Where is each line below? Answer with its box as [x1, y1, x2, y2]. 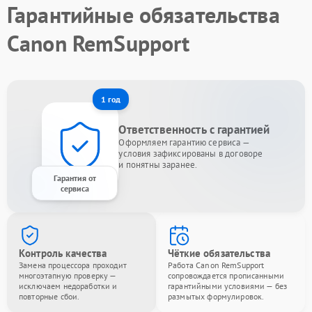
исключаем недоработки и [19, 280, 118, 291]
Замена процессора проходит [19, 259, 127, 270]
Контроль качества [19, 246, 107, 260]
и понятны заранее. [118, 158, 198, 171]
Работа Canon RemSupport [168, 259, 265, 270]
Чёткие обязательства [168, 246, 270, 260]
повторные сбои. [19, 290, 80, 302]
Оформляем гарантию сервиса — [118, 136, 250, 148]
